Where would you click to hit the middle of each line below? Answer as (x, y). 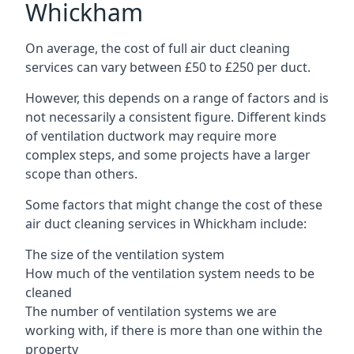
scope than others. (81, 173)
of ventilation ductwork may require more (151, 136)
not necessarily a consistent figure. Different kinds (176, 117)
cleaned (49, 292)
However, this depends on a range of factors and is (177, 98)
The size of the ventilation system (125, 254)
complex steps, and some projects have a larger (168, 154)
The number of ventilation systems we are (151, 311)
